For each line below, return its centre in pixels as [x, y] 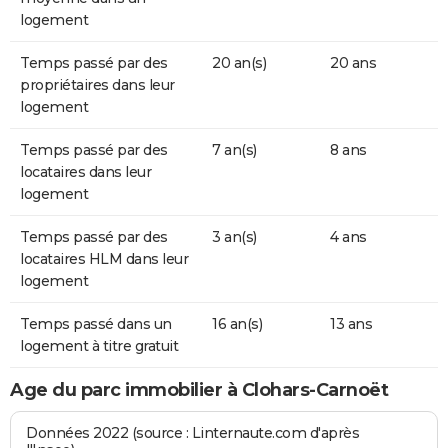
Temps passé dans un [96, 323]
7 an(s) [234, 149]
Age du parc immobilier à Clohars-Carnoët [199, 389]
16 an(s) [237, 323]
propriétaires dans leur [97, 84]
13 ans [351, 323]
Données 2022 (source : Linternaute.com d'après [193, 433]
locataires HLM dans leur [104, 258]
